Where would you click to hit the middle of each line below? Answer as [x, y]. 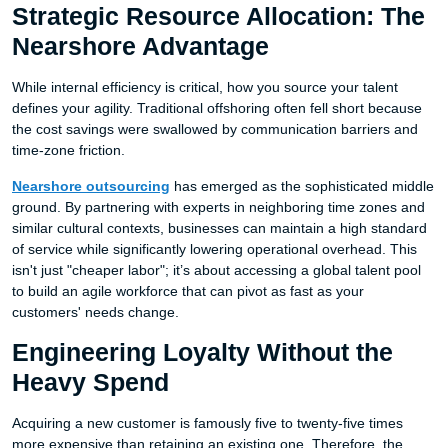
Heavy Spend [90, 382]
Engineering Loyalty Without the [202, 352]
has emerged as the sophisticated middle [302, 186]
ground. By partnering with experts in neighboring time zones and [218, 207]
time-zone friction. [68, 150]
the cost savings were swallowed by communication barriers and [215, 129]
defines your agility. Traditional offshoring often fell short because [217, 108]
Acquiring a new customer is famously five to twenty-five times [207, 423]
